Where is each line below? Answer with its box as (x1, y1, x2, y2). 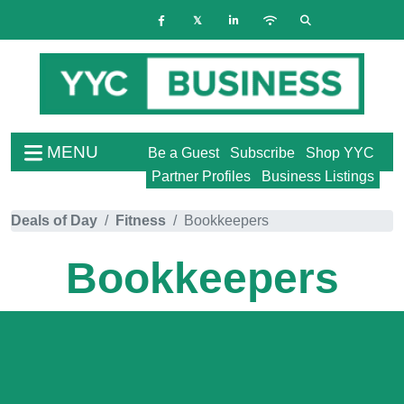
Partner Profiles (151, 168, 251, 184)
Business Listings (262, 168, 374, 184)
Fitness (115, 212, 166, 228)
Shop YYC (306, 144, 374, 161)
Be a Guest (148, 144, 219, 161)
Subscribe (230, 144, 295, 161)
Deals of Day (11, 212, 97, 228)
